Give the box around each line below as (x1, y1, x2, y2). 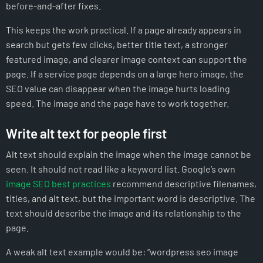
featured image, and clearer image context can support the (6, 53, 247, 65)
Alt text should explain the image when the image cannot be (6, 148, 251, 160)
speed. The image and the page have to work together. (6, 97, 229, 109)
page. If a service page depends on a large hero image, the (6, 68, 244, 79)
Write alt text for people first (6, 125, 167, 141)
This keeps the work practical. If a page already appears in (6, 23, 241, 35)
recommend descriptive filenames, (111, 177, 257, 189)
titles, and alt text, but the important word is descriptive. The (6, 192, 255, 204)
